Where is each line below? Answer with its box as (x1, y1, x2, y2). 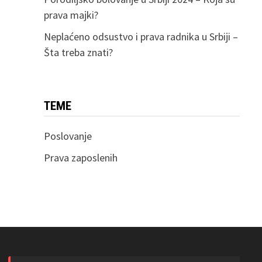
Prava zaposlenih (43, 151, 118, 165)
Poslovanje (43, 129, 92, 143)
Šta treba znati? (43, 46, 113, 60)
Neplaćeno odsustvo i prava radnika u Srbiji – (43, 30, 238, 44)
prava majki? (43, 8, 98, 22)
